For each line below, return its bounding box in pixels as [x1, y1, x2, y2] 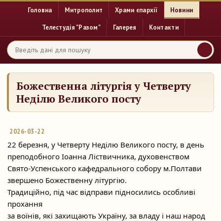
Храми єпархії [115, 6, 158, 14]
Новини [170, 6, 193, 14]
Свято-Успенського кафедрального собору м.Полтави [7, 163, 202, 173]
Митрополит [64, 6, 103, 14]
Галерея [112, 23, 137, 32]
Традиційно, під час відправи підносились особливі [7, 187, 195, 197]
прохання [7, 199, 42, 209]
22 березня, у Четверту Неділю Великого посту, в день [7, 140, 204, 149]
